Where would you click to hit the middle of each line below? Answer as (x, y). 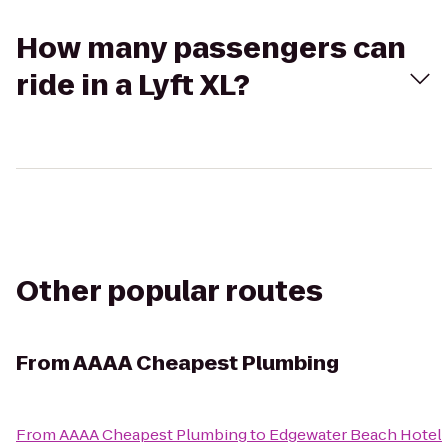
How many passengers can (211, 48)
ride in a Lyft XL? (133, 85)
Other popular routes (169, 291)
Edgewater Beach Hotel (355, 434)
